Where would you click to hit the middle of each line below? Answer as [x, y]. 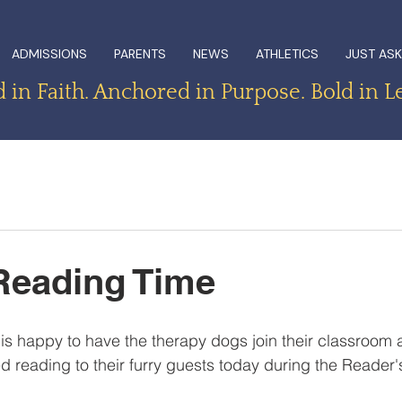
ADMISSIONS [49, 54]
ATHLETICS [287, 54]
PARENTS [140, 54]
